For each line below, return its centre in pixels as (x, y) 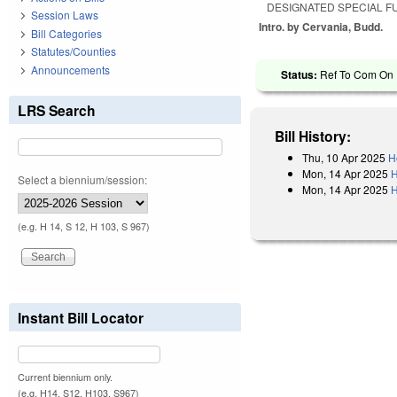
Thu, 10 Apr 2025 (344, 157)
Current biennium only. (65, 377)
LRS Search (57, 110)
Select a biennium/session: (82, 179)
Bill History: (313, 136)
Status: (301, 74)
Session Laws (65, 15)
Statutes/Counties (74, 51)
